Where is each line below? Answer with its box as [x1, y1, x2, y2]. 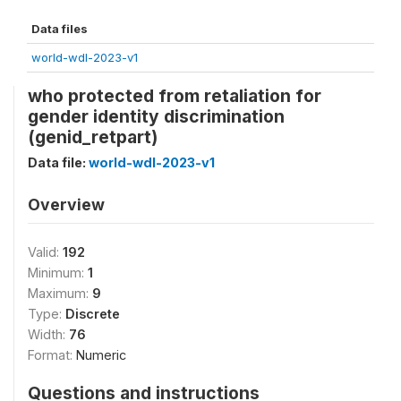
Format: [28, 347, 76, 363]
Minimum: [28, 265, 88, 280]
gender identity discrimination [28, 106, 285, 127]
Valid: [28, 244, 63, 260]
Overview [28, 195, 105, 214]
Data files [31, 21, 88, 36]
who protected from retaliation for [28, 85, 321, 107]
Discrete [65, 306, 120, 321]
